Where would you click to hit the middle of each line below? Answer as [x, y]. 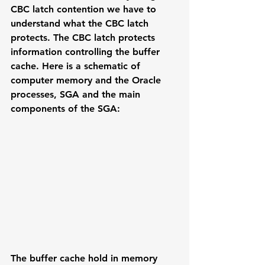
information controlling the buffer [87, 52]
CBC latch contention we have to [85, 9]
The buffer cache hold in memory [85, 258]
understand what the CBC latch [81, 23]
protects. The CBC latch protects [84, 38]
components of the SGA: [65, 109]
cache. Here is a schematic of [77, 66]
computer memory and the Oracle [87, 80]
